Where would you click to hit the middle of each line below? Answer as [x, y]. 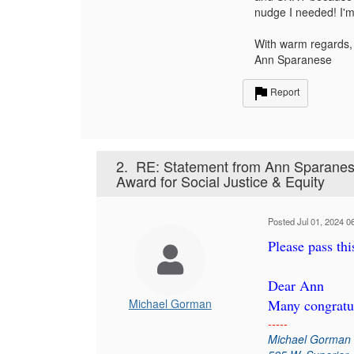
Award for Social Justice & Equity [220, 181]
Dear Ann [296, 285]
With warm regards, [303, 43]
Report [285, 92]
